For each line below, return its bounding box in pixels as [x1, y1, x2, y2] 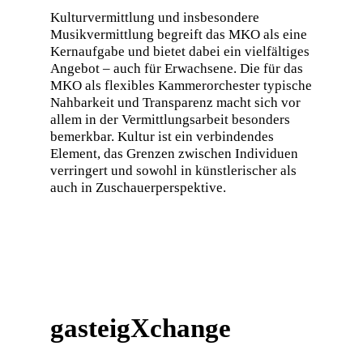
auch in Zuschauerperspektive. [49, 179, 226, 195]
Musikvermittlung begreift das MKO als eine [49, 26, 307, 42]
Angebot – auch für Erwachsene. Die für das [49, 60, 303, 76]
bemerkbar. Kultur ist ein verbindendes [49, 128, 274, 144]
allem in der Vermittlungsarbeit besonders [49, 111, 290, 127]
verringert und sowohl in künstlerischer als [49, 162, 297, 178]
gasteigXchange [49, 313, 231, 343]
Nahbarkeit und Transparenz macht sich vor [49, 94, 301, 110]
